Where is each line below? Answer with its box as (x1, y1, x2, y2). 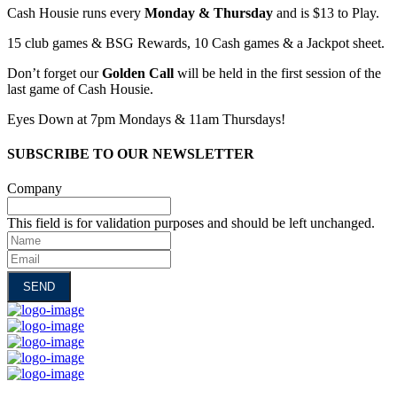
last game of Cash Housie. (7, 81, 153, 97)
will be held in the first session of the (174, 65, 381, 81)
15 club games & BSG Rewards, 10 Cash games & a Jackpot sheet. (7, 35, 385, 51)
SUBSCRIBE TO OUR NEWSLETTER (7, 145, 254, 161)
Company (7, 181, 62, 197)
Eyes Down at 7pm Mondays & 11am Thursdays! (7, 111, 285, 127)
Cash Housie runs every (7, 4, 141, 20)
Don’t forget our (7, 65, 98, 81)
